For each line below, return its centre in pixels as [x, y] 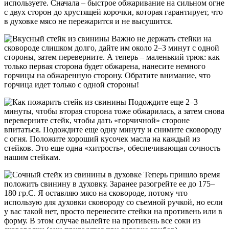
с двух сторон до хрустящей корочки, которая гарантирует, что [113, 12]
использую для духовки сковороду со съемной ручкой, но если [113, 202]
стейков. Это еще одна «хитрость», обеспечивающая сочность [112, 148]
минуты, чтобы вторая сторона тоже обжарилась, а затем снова [114, 111]
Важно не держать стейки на [161, 38]
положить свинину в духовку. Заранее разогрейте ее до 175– [109, 184]
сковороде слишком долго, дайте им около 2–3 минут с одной [112, 48]
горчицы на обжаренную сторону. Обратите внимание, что [107, 75]
